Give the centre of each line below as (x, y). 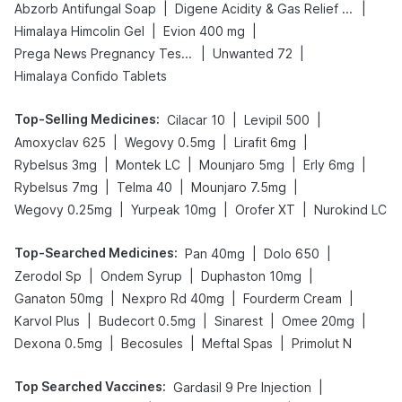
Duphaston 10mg (251, 276)
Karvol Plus (47, 321)
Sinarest (239, 321)
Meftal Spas (237, 343)
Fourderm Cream (293, 298)
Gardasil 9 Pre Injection (242, 387)
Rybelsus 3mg (56, 165)
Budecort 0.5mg (147, 321)
